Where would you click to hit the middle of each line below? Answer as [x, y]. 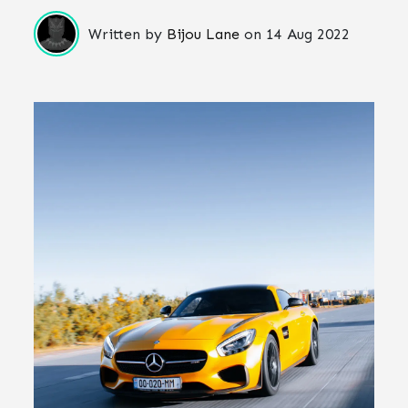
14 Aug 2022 [308, 34]
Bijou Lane [204, 34]
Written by [128, 34]
